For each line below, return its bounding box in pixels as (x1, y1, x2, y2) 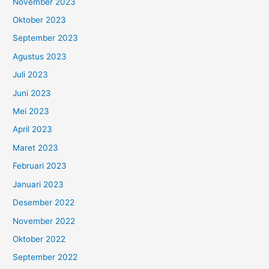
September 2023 (13, 33, 79, 43)
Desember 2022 (13, 198, 75, 208)
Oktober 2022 (13, 234, 66, 244)
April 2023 (13, 124, 53, 134)
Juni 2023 (13, 88, 52, 98)
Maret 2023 (13, 142, 59, 153)
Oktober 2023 (13, 15, 67, 25)
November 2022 (13, 216, 76, 226)
